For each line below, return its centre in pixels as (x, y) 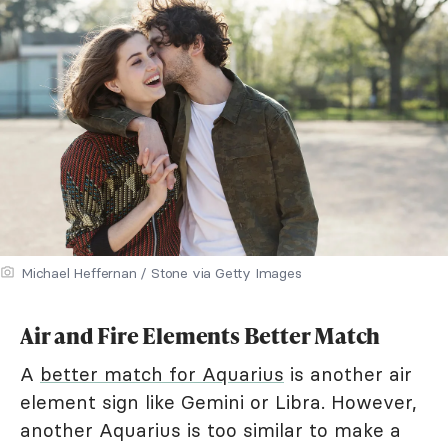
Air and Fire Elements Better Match (200, 335)
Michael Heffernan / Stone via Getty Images (161, 272)
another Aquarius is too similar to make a (210, 429)
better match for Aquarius (162, 373)
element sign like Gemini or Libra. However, (218, 401)
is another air (348, 373)
